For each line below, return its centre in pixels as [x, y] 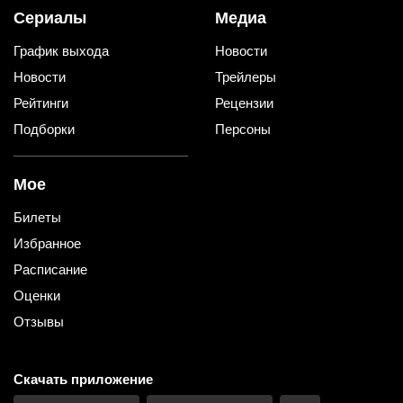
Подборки [44, 130]
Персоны [243, 130]
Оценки [37, 296]
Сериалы [50, 18]
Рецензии [244, 103]
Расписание [50, 270]
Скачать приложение [83, 380]
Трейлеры [246, 77]
